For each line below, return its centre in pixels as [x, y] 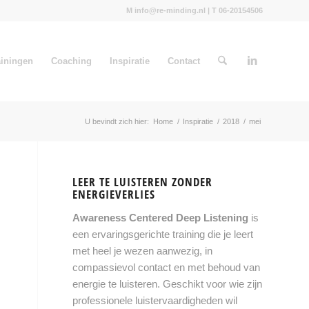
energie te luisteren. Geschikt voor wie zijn [168, 283]
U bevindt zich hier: [117, 121]
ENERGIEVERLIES [114, 194]
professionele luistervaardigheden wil [155, 300]
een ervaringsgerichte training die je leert [163, 234]
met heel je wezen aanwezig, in [143, 250]
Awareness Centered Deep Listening [161, 217]
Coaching [71, 61]
